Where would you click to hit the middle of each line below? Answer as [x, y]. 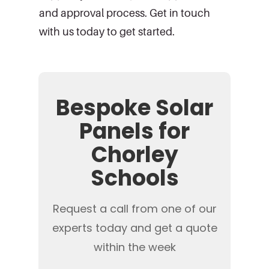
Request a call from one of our [134, 208]
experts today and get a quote [134, 228]
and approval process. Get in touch [125, 13]
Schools [134, 178]
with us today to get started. [107, 31]
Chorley [134, 154]
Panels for [134, 131]
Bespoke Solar [134, 107]
